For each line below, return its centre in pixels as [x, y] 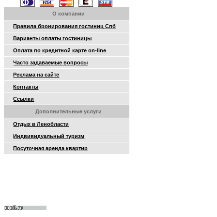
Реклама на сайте [36, 75]
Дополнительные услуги [69, 111]
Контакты [26, 87]
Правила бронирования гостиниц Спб [65, 26]
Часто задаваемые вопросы [51, 62]
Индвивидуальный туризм [49, 136]
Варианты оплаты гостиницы [53, 38]
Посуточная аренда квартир [51, 148]
